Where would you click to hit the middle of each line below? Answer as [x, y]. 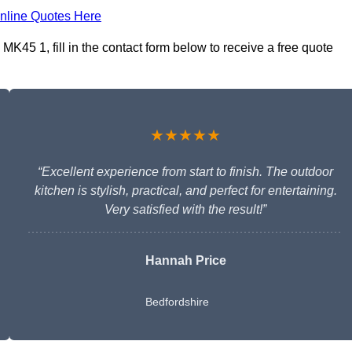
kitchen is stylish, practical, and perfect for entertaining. [185, 191]
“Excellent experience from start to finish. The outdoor [185, 172]
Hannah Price [185, 261]
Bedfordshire [177, 302]
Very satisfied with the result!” [185, 210]
